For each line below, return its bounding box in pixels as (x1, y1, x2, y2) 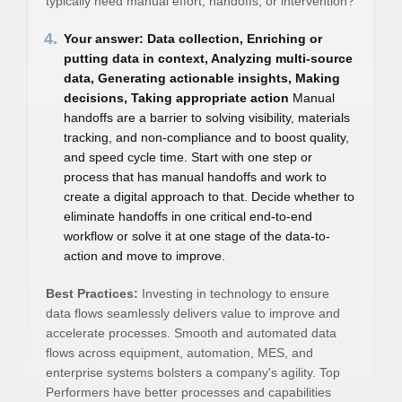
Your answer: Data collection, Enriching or (64, 31, 322, 46)
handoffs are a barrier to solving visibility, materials (64, 110, 350, 125)
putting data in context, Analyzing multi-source (64, 51, 353, 66)
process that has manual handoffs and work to (64, 170, 327, 184)
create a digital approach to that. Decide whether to (64, 189, 354, 204)
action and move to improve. (64, 249, 225, 263)
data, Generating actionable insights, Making (64, 71, 340, 85)
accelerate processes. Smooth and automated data (46, 326, 336, 340)
